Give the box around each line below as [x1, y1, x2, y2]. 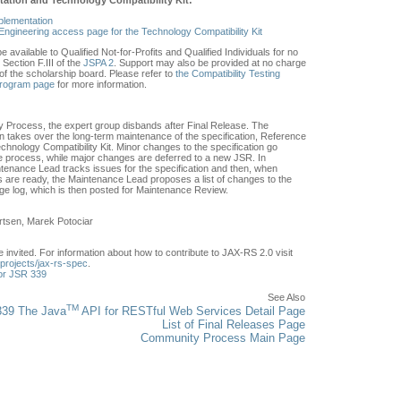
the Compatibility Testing [175, 67, 280, 79]
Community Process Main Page [141, 330, 305, 345]
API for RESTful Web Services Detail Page [79, 303, 305, 318]
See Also [268, 291, 305, 303]
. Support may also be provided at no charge [114, 56, 306, 68]
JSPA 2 [83, 56, 114, 68]
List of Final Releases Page [162, 317, 305, 331]
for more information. [55, 78, 147, 90]
